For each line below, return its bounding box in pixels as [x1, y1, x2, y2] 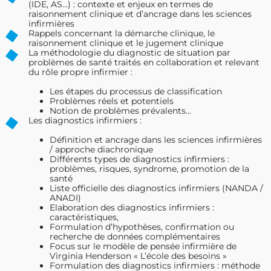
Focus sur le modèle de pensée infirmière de [50, 240, 237, 252]
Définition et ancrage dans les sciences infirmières [50, 134, 262, 145]
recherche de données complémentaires [50, 230, 220, 242]
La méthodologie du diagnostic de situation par [28, 47, 230, 58]
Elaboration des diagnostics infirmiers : [50, 201, 214, 213]
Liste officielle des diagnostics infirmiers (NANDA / [50, 182, 263, 194]
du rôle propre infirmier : [28, 66, 132, 77]
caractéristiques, [50, 211, 119, 223]
